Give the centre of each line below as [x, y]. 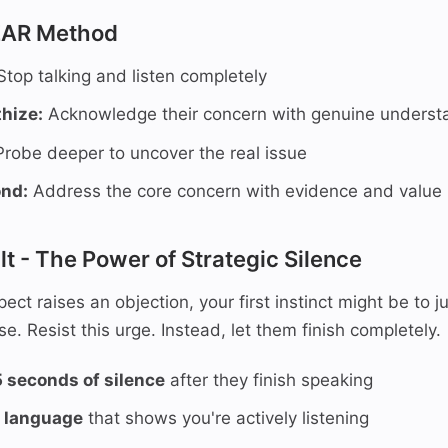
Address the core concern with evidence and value [235, 190]
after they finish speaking [269, 380]
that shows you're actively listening [226, 418]
